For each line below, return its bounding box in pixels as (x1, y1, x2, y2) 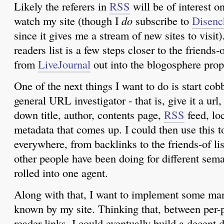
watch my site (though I (14, 13, 121, 28)
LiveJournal (38, 56, 90, 72)
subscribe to (132, 13, 192, 28)
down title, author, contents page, (14, 107, 164, 122)
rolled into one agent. (14, 165, 108, 180)
